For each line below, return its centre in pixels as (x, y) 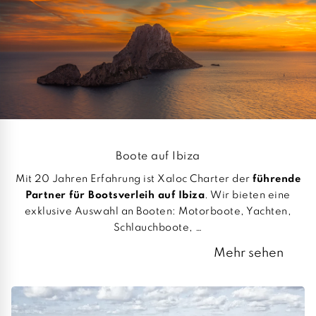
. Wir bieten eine (248, 195)
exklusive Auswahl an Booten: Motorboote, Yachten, (158, 211)
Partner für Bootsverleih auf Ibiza (115, 195)
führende (276, 179)
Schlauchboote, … (158, 227)
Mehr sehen (249, 253)
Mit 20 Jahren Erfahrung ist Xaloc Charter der (134, 179)
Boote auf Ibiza (158, 156)
